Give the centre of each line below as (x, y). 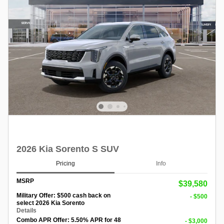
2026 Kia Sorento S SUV (68, 149)
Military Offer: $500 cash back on (63, 195)
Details (26, 210)
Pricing (65, 164)
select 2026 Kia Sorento (50, 203)
